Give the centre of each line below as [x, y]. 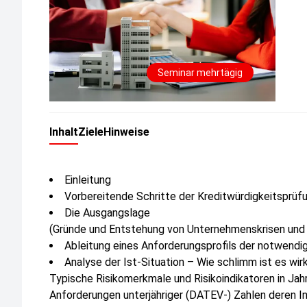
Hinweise [126, 132]
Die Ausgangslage [107, 213]
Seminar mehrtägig [200, 73]
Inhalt [64, 132]
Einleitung [88, 180]
